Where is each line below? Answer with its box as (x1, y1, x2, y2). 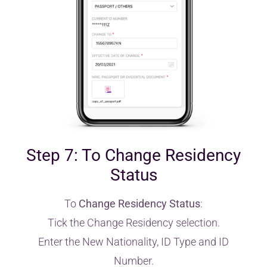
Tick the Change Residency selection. (47, 216, 220, 229)
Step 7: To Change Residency (26, 145, 241, 165)
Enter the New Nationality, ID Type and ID (38, 235, 229, 248)
